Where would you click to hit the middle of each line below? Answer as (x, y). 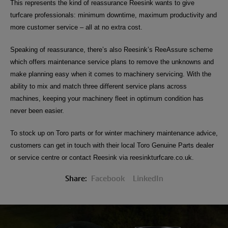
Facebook (108, 179)
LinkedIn (148, 179)
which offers (29, 62)
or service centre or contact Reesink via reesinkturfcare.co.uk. (102, 158)
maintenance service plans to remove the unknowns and (131, 62)
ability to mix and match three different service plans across (98, 87)
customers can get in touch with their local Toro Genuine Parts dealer (112, 146)
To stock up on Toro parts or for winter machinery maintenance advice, (114, 133)
